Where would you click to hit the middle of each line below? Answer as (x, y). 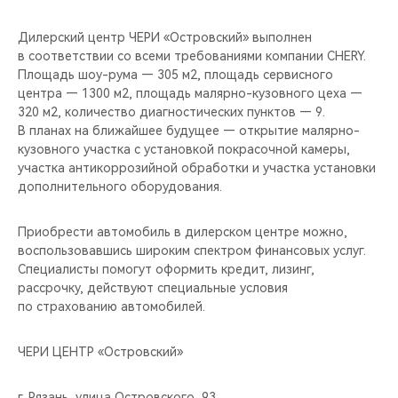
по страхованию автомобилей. (111, 306)
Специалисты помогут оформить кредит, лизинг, (166, 269)
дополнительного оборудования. (120, 187)
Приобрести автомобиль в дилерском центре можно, (183, 232)
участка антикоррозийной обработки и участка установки (197, 168)
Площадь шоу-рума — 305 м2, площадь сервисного (175, 75)
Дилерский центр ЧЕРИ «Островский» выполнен (165, 37)
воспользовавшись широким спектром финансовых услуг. (192, 251)
